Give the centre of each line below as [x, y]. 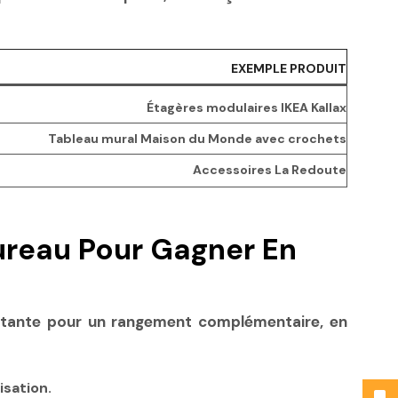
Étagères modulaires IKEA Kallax [247, 108]
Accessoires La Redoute [270, 170]
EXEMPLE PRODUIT [289, 69]
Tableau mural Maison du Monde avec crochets [197, 139]
